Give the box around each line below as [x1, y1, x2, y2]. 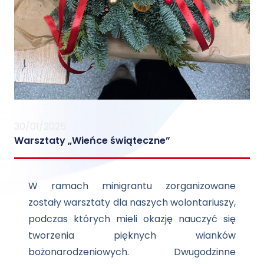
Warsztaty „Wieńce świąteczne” [14, 134, 170, 148]
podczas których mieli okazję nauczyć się [28, 212, 236, 226]
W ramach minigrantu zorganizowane [28, 179, 236, 193]
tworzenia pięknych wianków [28, 228, 236, 242]
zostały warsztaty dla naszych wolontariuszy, [28, 195, 236, 209]
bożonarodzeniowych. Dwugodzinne [28, 245, 236, 259]
